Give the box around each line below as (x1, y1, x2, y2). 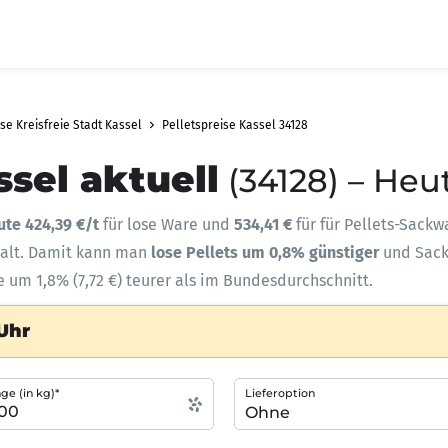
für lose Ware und (103, 215, 234, 234)
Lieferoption (245, 386, 315, 400)
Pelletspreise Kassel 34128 (162, 118, 308, 132)
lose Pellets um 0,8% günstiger (151, 243, 383, 262)
